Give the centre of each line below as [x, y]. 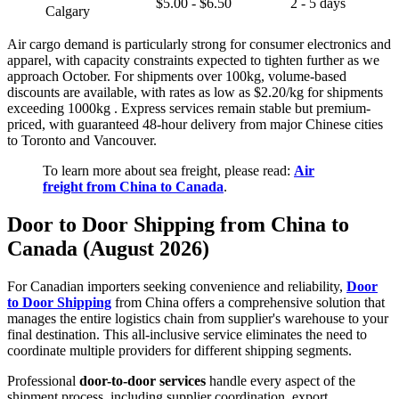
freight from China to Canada [133, 187]
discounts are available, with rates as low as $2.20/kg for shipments [195, 92]
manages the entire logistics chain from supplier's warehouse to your [198, 318]
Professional [43, 380]
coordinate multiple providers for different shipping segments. [179, 350]
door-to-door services [142, 380]
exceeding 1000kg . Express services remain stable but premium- [189, 108]
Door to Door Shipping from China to [178, 224]
